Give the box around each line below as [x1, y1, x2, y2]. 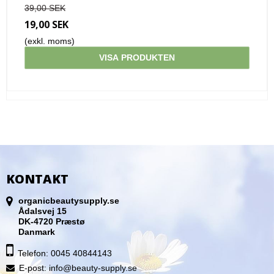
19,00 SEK [24, 17, 68, 31]
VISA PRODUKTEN [99, 52, 175, 62]
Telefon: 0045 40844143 [18, 248, 112, 259]
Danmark [18, 227, 55, 237]
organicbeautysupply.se [18, 196, 119, 206]
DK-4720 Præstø [18, 217, 85, 227]
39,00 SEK [24, 2, 65, 13]
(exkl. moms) [24, 35, 75, 46]
